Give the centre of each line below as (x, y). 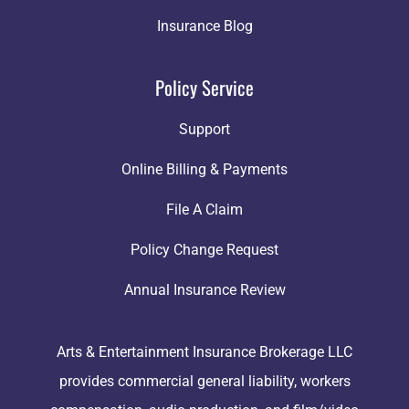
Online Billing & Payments (204, 170)
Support (204, 130)
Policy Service (204, 88)
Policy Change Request (204, 250)
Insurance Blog (204, 26)
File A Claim (204, 210)
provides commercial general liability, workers (204, 382)
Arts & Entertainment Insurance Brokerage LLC (204, 352)
